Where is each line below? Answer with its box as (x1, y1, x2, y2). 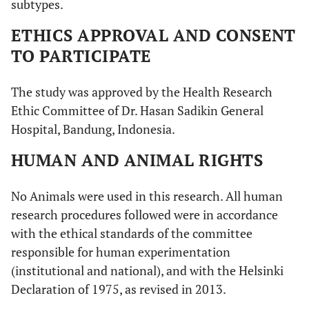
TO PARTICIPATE (11, 44, 152, 67)
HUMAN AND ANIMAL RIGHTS (11, 148, 263, 171)
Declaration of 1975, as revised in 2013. (11, 280, 226, 297)
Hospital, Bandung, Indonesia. (11, 120, 175, 137)
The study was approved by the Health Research (11, 83, 272, 100)
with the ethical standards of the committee (11, 224, 252, 241)
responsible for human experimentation (11, 243, 230, 260)
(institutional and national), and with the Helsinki (11, 261, 283, 279)
